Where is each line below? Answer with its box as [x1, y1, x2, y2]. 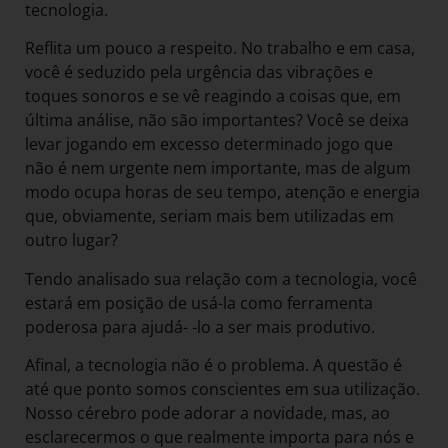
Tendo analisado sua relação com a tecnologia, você [25, 267, 417, 290]
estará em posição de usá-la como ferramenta [25, 291, 373, 314]
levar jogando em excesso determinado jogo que [25, 133, 393, 156]
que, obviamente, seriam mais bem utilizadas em [25, 205, 394, 228]
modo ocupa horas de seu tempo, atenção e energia [25, 181, 420, 204]
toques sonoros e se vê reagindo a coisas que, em [25, 85, 401, 108]
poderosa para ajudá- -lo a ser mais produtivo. [25, 315, 379, 338]
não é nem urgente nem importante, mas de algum [25, 157, 411, 180]
